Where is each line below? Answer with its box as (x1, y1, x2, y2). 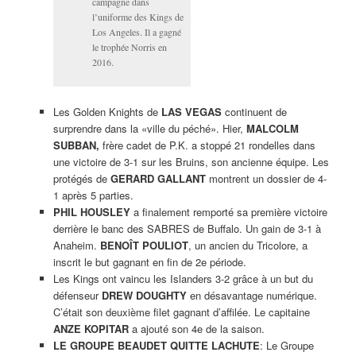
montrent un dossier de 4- (205, 170, 327, 186)
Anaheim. (52, 237, 100, 253)
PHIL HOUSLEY (52, 203, 130, 219)
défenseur (52, 287, 102, 303)
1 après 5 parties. (52, 187, 133, 203)
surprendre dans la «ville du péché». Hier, (52, 120, 246, 136)
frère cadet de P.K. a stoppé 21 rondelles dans (99, 137, 315, 153)
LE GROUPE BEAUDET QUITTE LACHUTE (52, 337, 260, 353)
